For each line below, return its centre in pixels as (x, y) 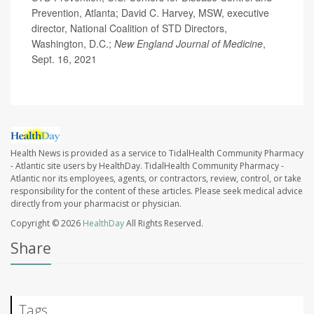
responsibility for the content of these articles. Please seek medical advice (157, 191)
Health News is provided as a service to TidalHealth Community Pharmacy (157, 153)
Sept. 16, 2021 (64, 59)
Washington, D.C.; (73, 43)
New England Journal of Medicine (189, 43)
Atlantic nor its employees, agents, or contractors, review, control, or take (156, 179)
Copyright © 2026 (47, 224)
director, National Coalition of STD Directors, (129, 28)
